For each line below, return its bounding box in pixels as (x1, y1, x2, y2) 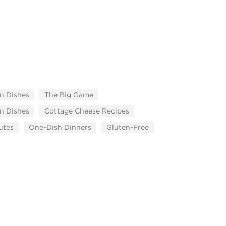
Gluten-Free (106, 123, 149, 131)
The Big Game (44, 91, 93, 99)
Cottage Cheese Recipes (44, 107, 129, 115)
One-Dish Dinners (29, 123, 91, 131)
